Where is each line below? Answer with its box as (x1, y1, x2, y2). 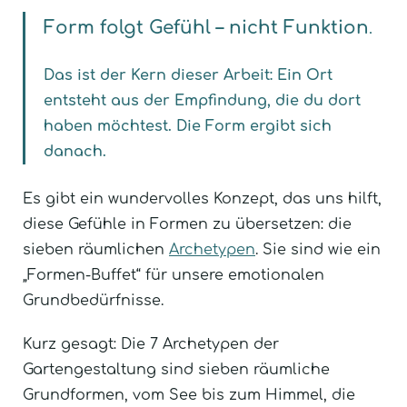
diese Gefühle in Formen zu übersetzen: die (23, 215, 352, 233)
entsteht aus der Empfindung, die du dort (44, 92, 361, 109)
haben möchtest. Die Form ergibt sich (44, 117, 332, 134)
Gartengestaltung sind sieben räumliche (23, 361, 330, 378)
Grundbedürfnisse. (23, 292, 164, 309)
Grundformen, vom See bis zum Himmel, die (23, 386, 355, 403)
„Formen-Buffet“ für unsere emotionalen (23, 266, 324, 283)
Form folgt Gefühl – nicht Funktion (44, 16, 369, 38)
